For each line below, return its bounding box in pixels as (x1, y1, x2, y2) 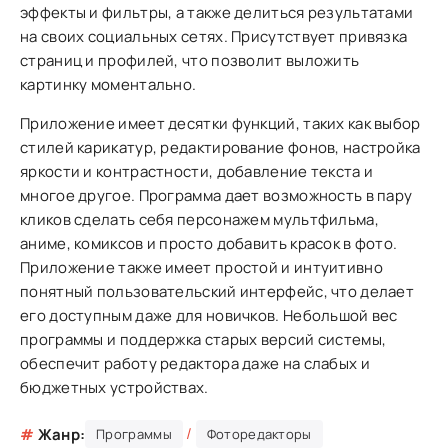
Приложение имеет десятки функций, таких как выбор (20, 113, 421, 134)
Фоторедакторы (206, 425, 312, 443)
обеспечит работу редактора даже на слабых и (20, 353, 370, 374)
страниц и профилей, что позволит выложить (20, 50, 360, 71)
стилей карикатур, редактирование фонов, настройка (20, 137, 421, 158)
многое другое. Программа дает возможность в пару (20, 185, 413, 206)
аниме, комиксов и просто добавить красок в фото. (20, 233, 398, 254)
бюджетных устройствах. (20, 377, 209, 398)
